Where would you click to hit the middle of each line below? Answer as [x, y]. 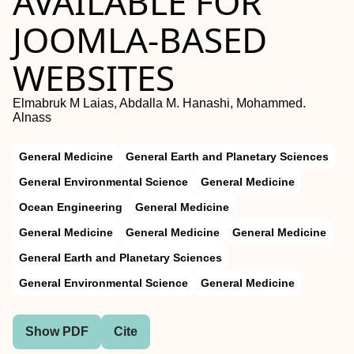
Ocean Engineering [71, 207]
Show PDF [57, 331]
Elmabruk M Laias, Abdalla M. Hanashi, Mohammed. [159, 103]
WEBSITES [94, 77]
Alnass [32, 117]
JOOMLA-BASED [140, 40]
